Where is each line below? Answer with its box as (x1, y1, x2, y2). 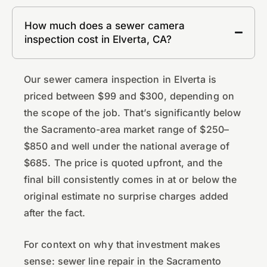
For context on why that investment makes (24, 238, 221, 250)
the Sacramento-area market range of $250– (24, 123, 229, 135)
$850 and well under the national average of (24, 139, 230, 152)
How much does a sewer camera (24, 19, 185, 32)
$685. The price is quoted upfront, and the (24, 156, 222, 169)
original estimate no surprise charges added (24, 190, 229, 202)
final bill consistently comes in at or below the (24, 173, 237, 185)
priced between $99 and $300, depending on (24, 89, 234, 102)
